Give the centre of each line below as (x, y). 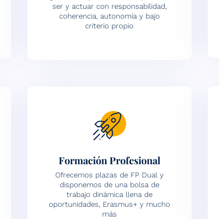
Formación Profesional (109, 160)
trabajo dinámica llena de (109, 194)
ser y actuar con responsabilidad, (109, 6)
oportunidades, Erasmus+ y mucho (109, 204)
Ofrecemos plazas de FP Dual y (109, 175)
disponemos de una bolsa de (109, 185)
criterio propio (109, 26)
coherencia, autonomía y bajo (109, 16)
